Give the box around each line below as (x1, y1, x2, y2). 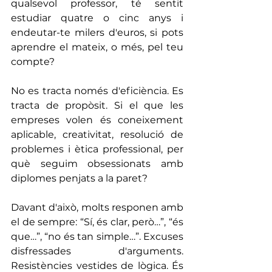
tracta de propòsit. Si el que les (11, 99, 183, 111)
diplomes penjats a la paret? (11, 172, 148, 184)
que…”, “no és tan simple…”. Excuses (11, 230, 183, 242)
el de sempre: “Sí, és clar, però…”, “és (11, 216, 183, 228)
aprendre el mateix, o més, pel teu (11, 41, 183, 53)
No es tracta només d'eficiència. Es (11, 84, 183, 97)
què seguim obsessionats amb (11, 157, 183, 169)
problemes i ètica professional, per (11, 143, 183, 155)
